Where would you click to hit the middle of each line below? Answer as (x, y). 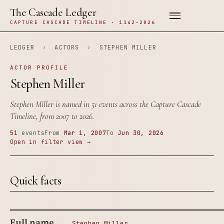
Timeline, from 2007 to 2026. (52, 116)
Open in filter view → (50, 142)
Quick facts (36, 181)
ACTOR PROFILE (39, 67)
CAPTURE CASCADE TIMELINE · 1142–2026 (83, 22)
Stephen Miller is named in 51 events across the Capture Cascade (105, 104)
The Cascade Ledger (53, 12)
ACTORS (67, 47)
